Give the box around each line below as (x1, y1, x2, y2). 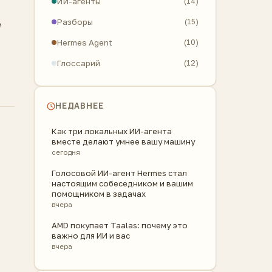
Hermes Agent (56, 38, 112, 47)
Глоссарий (56, 58, 100, 68)
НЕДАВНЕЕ (55, 100, 104, 111)
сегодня (52, 148, 80, 157)
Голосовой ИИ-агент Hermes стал (52, 168, 187, 178)
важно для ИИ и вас (52, 231, 130, 240)
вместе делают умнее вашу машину (52, 137, 195, 146)
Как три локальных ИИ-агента (52, 126, 172, 136)
